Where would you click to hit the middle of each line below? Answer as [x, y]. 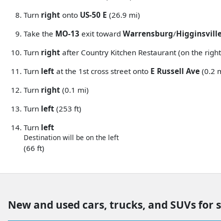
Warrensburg [148, 33]
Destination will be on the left [71, 137]
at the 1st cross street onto [102, 71]
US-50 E [93, 15]
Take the [39, 33]
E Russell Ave [175, 71]
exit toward [101, 33]
